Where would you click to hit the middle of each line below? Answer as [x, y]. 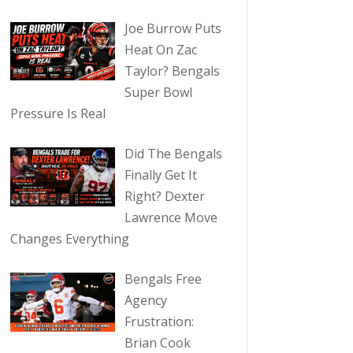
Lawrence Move [171, 218]
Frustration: [159, 322]
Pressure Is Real [58, 114]
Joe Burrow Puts [173, 29]
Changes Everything [69, 239]
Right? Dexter [164, 197]
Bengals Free [163, 279]
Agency [145, 301]
